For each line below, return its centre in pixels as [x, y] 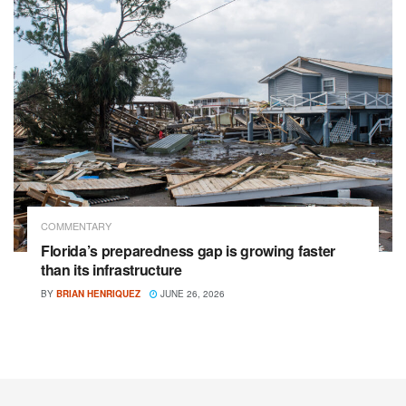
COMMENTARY [76, 225]
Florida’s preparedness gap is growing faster [188, 250]
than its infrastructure [113, 269]
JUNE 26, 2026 [191, 293]
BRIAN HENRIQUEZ [98, 293]
